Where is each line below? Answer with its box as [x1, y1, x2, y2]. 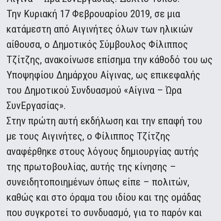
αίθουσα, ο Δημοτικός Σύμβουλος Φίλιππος [6, 38, 188, 51]
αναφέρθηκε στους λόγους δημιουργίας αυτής [6, 146, 199, 158]
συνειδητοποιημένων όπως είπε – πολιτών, [6, 176, 190, 188]
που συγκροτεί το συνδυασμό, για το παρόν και [6, 207, 202, 219]
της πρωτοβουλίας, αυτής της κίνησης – [6, 161, 177, 173]
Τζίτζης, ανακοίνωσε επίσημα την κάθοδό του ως [6, 54, 213, 66]
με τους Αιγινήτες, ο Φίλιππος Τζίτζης [6, 130, 171, 143]
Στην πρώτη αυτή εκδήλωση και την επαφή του [6, 115, 203, 127]
